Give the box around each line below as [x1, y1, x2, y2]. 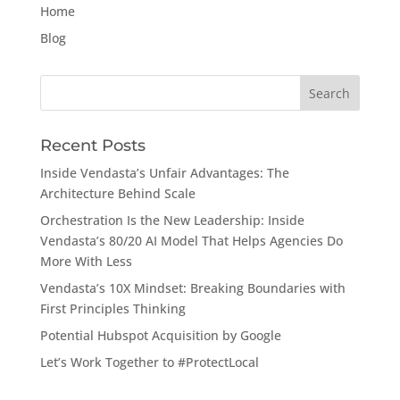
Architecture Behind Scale [39, 185, 196, 202]
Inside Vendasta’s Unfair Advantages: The [39, 164, 289, 181]
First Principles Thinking [39, 300, 186, 317]
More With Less [39, 253, 132, 270]
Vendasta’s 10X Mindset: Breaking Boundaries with [39, 279, 346, 296]
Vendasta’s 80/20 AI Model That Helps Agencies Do [39, 232, 343, 249]
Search [38, 74, 82, 89]
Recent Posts [39, 136, 146, 155]
